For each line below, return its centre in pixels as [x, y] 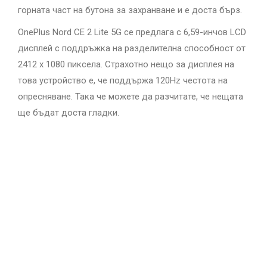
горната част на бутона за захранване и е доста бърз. [130, 10]
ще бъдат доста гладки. [69, 113]
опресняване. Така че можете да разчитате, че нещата [131, 97]
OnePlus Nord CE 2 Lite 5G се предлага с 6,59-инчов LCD [132, 32]
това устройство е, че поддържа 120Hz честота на [123, 81]
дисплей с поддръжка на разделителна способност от [132, 49]
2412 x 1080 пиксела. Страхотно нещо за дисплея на [126, 65]
